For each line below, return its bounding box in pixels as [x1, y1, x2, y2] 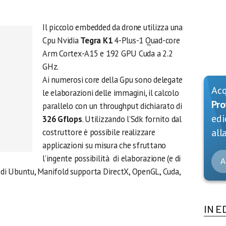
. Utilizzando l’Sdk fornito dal [82, 114, 182, 125]
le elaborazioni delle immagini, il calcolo [42, 87, 179, 98]
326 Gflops [42, 114, 82, 125]
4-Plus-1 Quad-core [112, 35, 180, 46]
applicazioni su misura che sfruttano [42, 140, 166, 151]
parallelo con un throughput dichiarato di [42, 100, 182, 111]
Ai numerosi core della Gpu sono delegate [42, 74, 183, 85]
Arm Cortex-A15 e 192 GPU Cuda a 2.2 [42, 48, 173, 59]
